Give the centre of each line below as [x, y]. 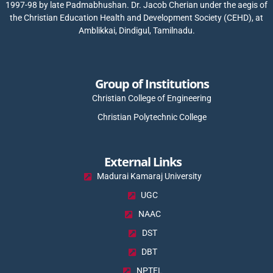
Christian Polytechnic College [152, 117]
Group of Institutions [152, 84]
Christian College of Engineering [152, 98]
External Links [143, 162]
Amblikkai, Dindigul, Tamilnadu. [136, 31]
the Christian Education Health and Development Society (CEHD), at [136, 18]
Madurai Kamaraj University [150, 176]
